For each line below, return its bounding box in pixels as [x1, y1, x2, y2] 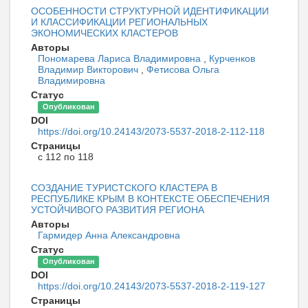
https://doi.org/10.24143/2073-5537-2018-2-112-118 [38, 126, 265, 137]
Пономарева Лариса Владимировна [38, 53, 203, 65]
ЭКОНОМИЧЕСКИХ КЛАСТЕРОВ [31, 27, 178, 39]
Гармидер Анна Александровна [38, 230, 180, 241]
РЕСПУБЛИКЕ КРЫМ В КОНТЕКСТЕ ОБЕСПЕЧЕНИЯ [31, 193, 269, 205]
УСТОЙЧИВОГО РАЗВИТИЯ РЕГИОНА [31, 204, 204, 216]
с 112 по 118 [38, 151, 93, 163]
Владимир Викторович [38, 64, 141, 76]
